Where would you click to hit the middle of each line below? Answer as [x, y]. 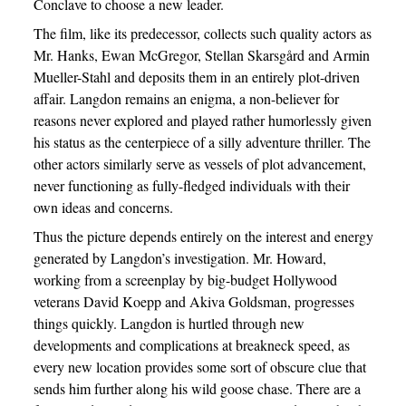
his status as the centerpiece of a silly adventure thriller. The [202, 142]
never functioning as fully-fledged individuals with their [191, 185]
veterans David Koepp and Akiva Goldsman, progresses [193, 301]
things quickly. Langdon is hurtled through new [169, 323]
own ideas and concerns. [103, 207]
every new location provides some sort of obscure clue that [199, 367]
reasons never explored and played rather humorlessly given [202, 120]
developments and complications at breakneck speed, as [191, 345]
